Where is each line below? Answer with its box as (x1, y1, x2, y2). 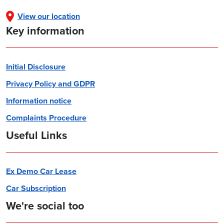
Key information (6, 23, 84, 39)
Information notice (6, 95, 71, 107)
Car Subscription (6, 182, 66, 194)
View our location (17, 10, 80, 22)
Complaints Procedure (6, 112, 86, 124)
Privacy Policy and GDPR (6, 78, 95, 90)
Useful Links (6, 127, 67, 144)
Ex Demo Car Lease (6, 165, 76, 177)
